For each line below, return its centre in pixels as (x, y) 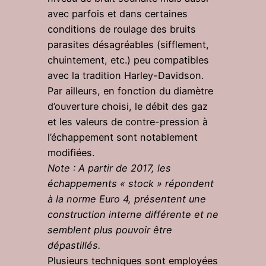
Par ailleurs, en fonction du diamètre (130, 91)
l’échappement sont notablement (123, 137)
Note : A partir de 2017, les (109, 168)
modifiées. (71, 152)
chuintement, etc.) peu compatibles (128, 60)
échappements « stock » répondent (131, 183)
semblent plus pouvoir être (110, 229)
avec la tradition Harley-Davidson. (126, 75)
